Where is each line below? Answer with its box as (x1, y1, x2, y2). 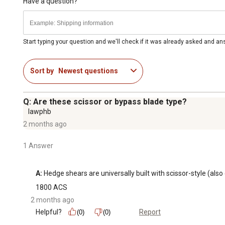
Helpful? (36, 207, 62, 216)
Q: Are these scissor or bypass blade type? (23, 96, 187, 106)
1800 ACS (36, 183, 67, 191)
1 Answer (23, 141, 53, 150)
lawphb (28, 107, 51, 116)
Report (139, 208, 161, 216)
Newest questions (58, 67, 118, 75)
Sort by (30, 67, 54, 75)
